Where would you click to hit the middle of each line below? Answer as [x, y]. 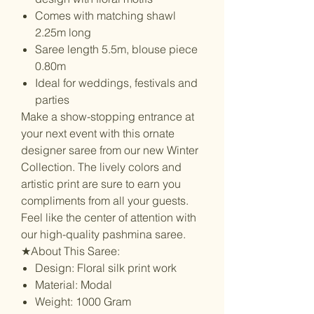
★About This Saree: [70, 251]
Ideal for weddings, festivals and [116, 82]
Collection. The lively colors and [101, 166]
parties [52, 99]
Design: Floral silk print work [106, 267]
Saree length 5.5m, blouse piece [116, 49]
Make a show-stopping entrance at [108, 116]
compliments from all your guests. [105, 200]
